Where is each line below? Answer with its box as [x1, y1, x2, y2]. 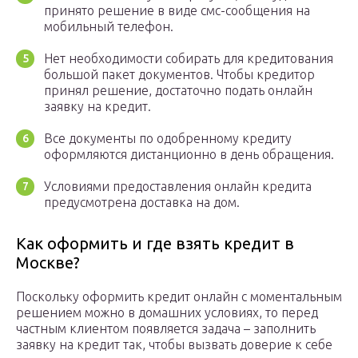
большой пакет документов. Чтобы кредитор [44, 67, 315, 82]
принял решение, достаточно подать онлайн [44, 83, 312, 98]
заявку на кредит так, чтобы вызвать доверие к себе [16, 337, 332, 352]
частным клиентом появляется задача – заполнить [16, 321, 316, 336]
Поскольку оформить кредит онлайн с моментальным [16, 289, 342, 304]
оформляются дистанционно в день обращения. [44, 147, 334, 162]
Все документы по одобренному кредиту [44, 131, 292, 146]
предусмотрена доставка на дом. [44, 195, 240, 210]
